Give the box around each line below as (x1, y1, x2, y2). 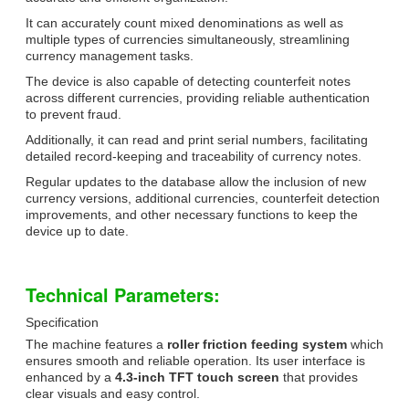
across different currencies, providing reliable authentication (26, 89, 370, 105)
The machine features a (26, 336, 167, 351)
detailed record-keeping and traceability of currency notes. (26, 148, 362, 163)
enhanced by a (26, 369, 115, 384)
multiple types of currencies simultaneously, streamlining (26, 31, 350, 47)
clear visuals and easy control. (26, 385, 200, 401)
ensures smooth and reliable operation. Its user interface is (26, 352, 365, 368)
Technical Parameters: (26, 280, 220, 308)
